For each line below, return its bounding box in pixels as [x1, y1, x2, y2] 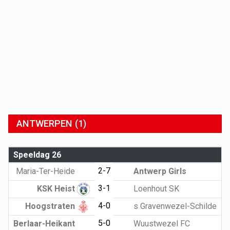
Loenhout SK [131, 183, 179, 194]
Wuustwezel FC [131, 218, 190, 228]
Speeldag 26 [13, 149, 61, 160]
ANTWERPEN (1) [16, 118, 86, 129]
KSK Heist [37, 183, 78, 194]
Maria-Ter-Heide [16, 166, 78, 176]
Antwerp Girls [131, 166, 186, 176]
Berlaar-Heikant [13, 218, 78, 228]
